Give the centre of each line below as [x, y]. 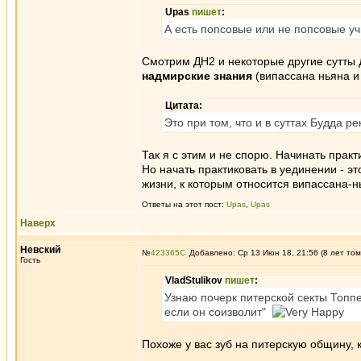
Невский [40, 250]
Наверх [38, 223]
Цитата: [184, 106]
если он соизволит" [218, 312]
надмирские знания [197, 76]
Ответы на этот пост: [184, 204]
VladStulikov [195, 280]
